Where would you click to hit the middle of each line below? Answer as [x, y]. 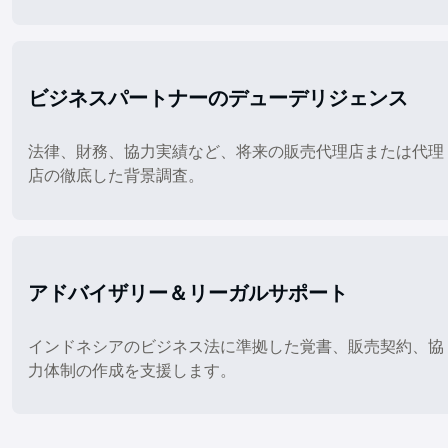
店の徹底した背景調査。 [116, 175]
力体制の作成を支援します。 [132, 369]
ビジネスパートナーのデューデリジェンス [218, 98]
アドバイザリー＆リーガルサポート [188, 292]
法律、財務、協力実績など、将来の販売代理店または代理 [236, 151]
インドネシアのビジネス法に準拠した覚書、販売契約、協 [236, 345]
